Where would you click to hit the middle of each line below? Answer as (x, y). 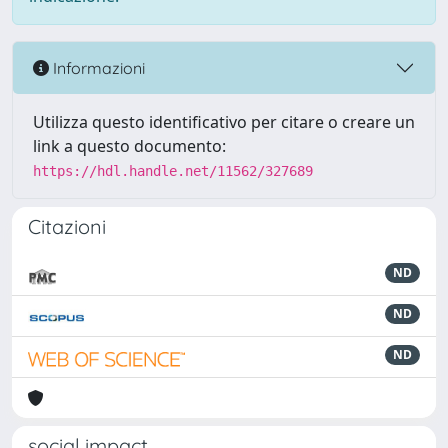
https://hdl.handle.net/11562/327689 (173, 171)
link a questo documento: (129, 146)
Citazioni (67, 226)
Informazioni (97, 67)
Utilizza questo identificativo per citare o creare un (224, 122)
